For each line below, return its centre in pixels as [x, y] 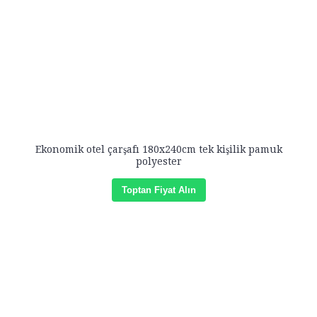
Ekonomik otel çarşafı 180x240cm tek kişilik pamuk [158, 149]
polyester [158, 161]
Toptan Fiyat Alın [158, 190]
